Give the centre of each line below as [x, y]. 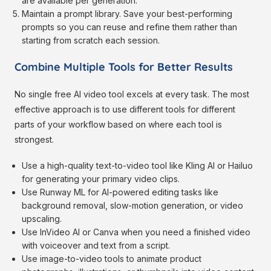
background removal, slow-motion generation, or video [133, 206]
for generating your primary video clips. [101, 179]
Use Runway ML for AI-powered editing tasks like [120, 192]
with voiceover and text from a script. [96, 246]
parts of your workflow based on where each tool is [118, 125]
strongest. [34, 140]
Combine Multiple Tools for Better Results [124, 67]
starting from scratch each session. [91, 41]
